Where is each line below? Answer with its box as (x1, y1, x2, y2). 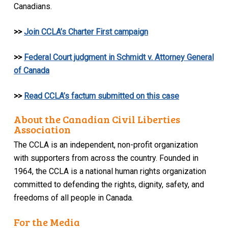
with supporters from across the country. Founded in (14, 153, 199, 163)
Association (14, 122, 71, 137)
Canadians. (13, 1, 54, 11)
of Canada (13, 65, 49, 75)
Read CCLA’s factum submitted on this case (23, 91, 179, 101)
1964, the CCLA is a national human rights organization (14, 166, 207, 177)
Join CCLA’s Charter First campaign (23, 26, 148, 37)
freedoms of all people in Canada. (14, 193, 134, 203)
